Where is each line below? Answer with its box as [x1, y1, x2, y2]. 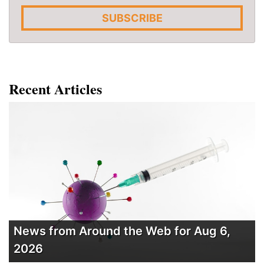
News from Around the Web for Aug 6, [14, 223, 230, 238]
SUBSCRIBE [101, 12, 163, 25]
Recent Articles [9, 78, 102, 100]
